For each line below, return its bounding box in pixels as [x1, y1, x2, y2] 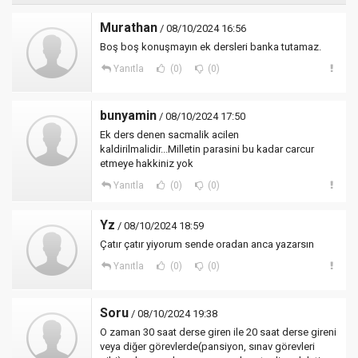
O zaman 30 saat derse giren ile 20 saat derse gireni [100, 326, 336, 338]
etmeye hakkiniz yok [100, 157, 193, 169]
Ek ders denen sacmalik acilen [100, 129, 239, 141]
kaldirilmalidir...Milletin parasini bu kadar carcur [100, 143, 314, 155]
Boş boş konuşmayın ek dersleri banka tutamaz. [100, 41, 321, 53]
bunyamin [100, 108, 157, 123]
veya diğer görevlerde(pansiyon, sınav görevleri [100, 340, 315, 352]
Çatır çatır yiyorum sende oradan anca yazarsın [100, 238, 314, 250]
